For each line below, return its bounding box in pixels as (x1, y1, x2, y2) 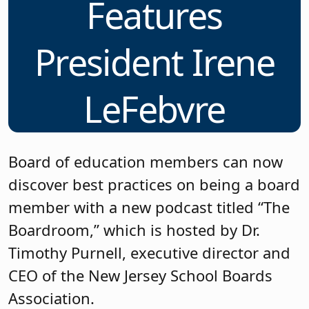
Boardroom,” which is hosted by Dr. (8, 219, 260, 241)
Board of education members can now (8, 151, 283, 172)
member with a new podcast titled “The (8, 197, 290, 218)
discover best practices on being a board (8, 174, 300, 195)
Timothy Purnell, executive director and (8, 242, 290, 263)
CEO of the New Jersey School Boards (8, 265, 272, 286)
